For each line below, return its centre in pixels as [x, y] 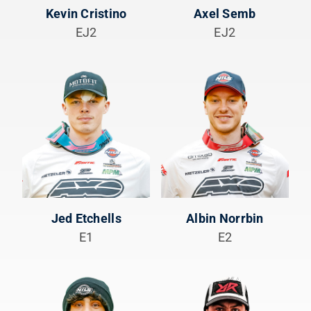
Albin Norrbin [225, 218]
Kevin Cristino [86, 14]
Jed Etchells [86, 218]
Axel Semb [225, 14]
